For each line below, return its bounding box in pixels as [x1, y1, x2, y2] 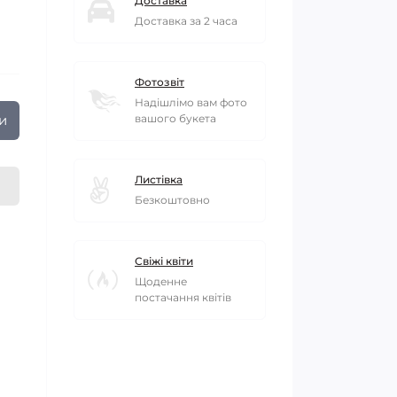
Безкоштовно [135, 193, 210, 206]
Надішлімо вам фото [135, 96, 247, 109]
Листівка [135, 173, 183, 186]
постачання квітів [135, 291, 231, 304]
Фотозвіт [135, 75, 184, 89]
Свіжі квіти [135, 254, 193, 268]
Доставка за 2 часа [135, 14, 237, 27]
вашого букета [135, 112, 216, 125]
